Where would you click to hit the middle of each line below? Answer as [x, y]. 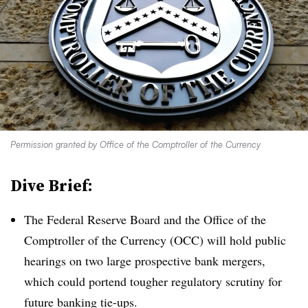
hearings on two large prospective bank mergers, [145, 261]
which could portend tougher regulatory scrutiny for [153, 281]
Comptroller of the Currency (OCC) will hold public [155, 240]
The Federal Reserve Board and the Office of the [145, 219]
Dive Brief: [52, 185]
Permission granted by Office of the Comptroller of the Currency [135, 144]
